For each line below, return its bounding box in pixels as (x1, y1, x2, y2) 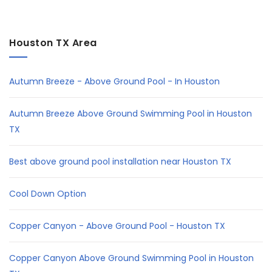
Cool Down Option (9, 187, 86, 200)
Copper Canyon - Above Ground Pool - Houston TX (9, 219, 225, 232)
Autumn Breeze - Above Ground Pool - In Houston (9, 75, 220, 87)
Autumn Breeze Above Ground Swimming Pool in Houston (9, 107, 252, 120)
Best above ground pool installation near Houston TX (9, 155, 231, 168)
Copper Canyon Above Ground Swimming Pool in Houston (9, 251, 254, 264)
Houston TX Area (9, 35, 97, 50)
